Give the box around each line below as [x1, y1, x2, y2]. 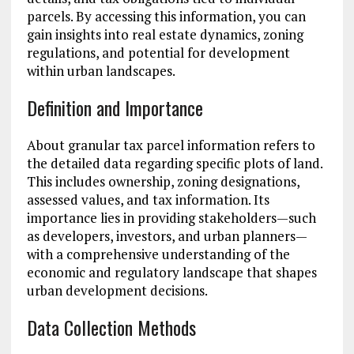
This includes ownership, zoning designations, [26, 172, 299, 191]
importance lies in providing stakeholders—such [26, 209, 316, 228]
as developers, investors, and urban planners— [26, 227, 307, 246]
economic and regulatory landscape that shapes [26, 263, 317, 282]
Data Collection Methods [26, 313, 196, 342]
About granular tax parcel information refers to [26, 136, 315, 155]
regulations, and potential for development [26, 43, 290, 62]
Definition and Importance [26, 93, 203, 122]
